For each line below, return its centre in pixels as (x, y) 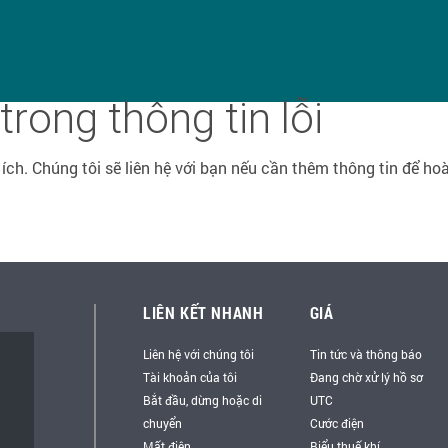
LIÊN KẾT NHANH (203, 312)
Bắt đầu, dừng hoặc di (202, 400)
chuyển (162, 423)
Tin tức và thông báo (365, 354)
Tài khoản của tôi (190, 377)
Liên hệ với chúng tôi (198, 354)
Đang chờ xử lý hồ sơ (366, 377)
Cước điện (336, 423)
